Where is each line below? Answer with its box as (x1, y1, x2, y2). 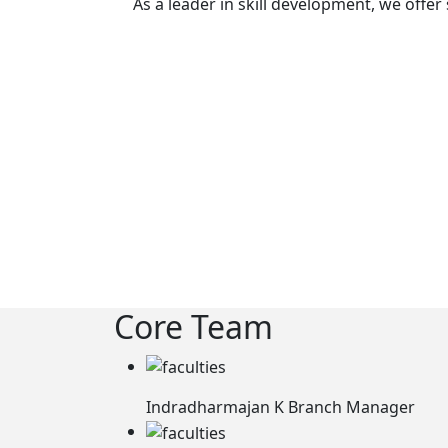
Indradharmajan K (146, 396, 288, 419)
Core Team (114, 304, 273, 348)
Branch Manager (288, 396, 415, 419)
